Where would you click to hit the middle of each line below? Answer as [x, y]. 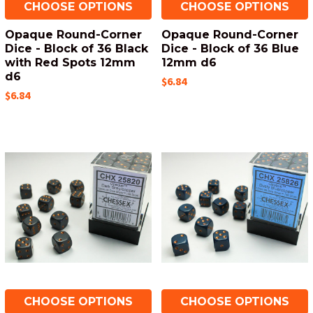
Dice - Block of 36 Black [77, 49]
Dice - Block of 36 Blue [230, 49]
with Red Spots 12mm [70, 63]
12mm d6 [189, 63]
